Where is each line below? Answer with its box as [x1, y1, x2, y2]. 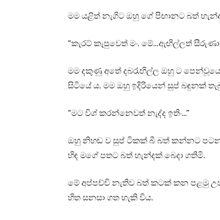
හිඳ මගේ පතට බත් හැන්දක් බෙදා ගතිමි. [68, 150, 205, 161]
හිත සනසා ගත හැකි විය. [68, 192, 153, 203]
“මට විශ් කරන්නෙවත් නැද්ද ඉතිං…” [68, 108, 190, 118]
